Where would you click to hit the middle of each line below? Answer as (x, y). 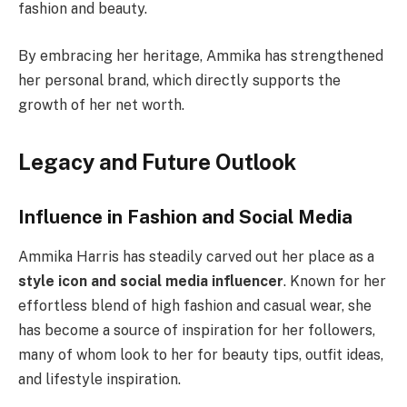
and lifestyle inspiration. (99, 380)
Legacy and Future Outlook (157, 162)
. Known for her (335, 282)
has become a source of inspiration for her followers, (197, 331)
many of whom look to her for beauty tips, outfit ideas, (201, 355)
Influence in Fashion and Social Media (185, 217)
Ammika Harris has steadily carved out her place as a (196, 257)
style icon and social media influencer (151, 282)
